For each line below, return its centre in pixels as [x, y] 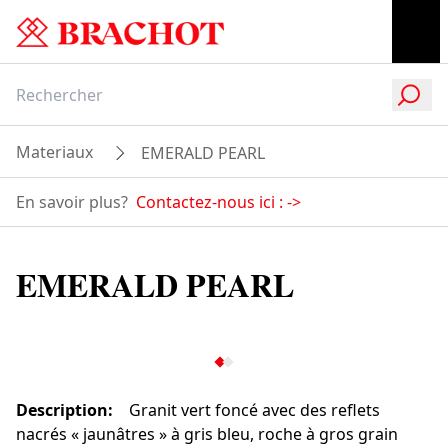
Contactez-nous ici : [209, 202]
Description [62, 410]
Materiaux [54, 152]
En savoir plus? [72, 202]
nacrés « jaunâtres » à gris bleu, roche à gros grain [207, 434]
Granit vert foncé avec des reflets [254, 410]
